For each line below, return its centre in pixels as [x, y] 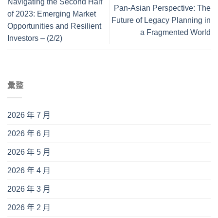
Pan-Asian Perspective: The [162, 8]
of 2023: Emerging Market [52, 14]
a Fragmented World [175, 32]
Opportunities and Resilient [54, 26]
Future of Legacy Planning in [161, 20]
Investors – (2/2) [35, 38]
